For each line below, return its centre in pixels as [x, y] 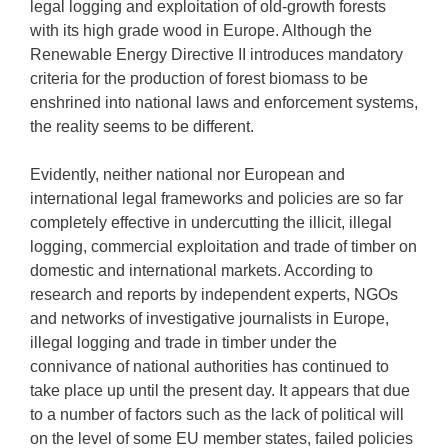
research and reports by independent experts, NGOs [214, 294]
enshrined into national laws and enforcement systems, [224, 102]
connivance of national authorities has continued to [209, 366]
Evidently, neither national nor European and [187, 174]
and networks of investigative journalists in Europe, [209, 318]
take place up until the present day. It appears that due [220, 390]
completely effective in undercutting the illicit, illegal [211, 222]
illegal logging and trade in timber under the [183, 342]
